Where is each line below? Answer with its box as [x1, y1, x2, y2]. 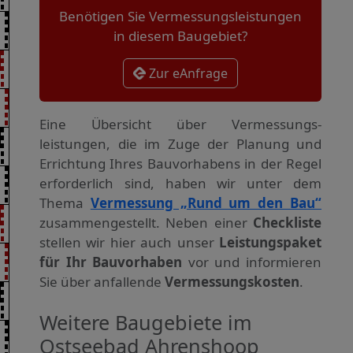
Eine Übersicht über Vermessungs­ [39, 115, 321, 134]
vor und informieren [182, 253, 322, 272]
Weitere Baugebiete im [39, 309, 252, 336]
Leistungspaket [219, 233, 321, 252]
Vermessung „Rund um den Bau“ [90, 194, 322, 213]
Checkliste [253, 214, 321, 232]
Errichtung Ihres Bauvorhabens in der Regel [39, 154, 321, 173]
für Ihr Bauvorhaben [39, 253, 183, 272]
